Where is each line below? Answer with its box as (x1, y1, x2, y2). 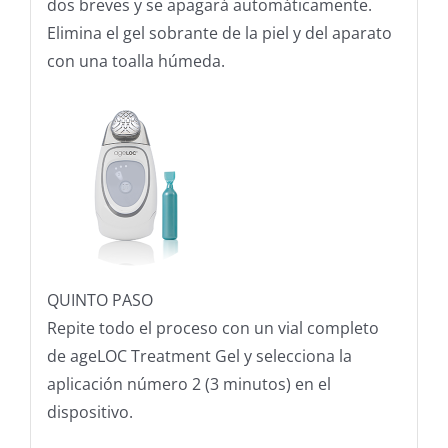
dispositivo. (46, 401, 133, 424)
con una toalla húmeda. (46, 50, 225, 73)
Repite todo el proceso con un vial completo (46, 317, 379, 340)
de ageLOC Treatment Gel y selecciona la (46, 345, 352, 368)
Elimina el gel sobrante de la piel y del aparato (46, 22, 392, 45)
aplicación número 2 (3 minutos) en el (46, 373, 331, 396)
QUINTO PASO (46, 289, 153, 312)
